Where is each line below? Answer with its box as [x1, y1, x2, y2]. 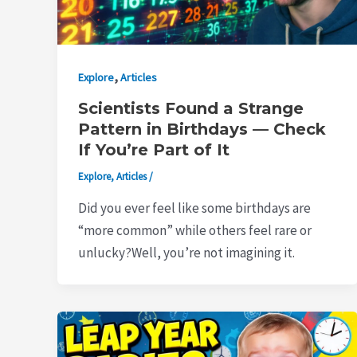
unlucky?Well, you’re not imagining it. [77, 244, 295, 262]
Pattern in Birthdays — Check [77, 120, 326, 139]
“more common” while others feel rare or [77, 222, 312, 240]
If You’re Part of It [77, 140, 229, 160]
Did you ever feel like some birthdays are [77, 199, 311, 218]
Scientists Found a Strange [77, 99, 304, 119]
